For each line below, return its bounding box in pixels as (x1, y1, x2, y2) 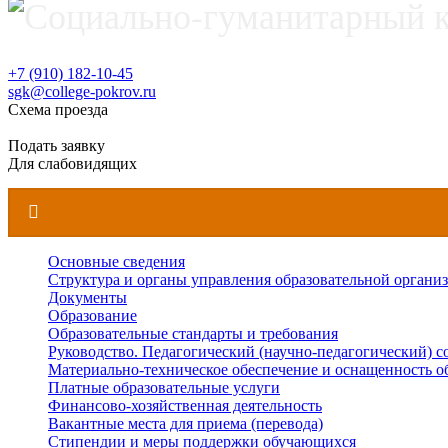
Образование (48, 306, 137, 324)
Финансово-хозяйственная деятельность (48, 396, 322, 414)
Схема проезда (8, 100, 108, 118)
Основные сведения (48, 252, 185, 270)
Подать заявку (8, 136, 105, 154)
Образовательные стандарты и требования (48, 324, 338, 342)
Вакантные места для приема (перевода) (48, 414, 323, 432)
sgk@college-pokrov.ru (8, 82, 156, 100)
